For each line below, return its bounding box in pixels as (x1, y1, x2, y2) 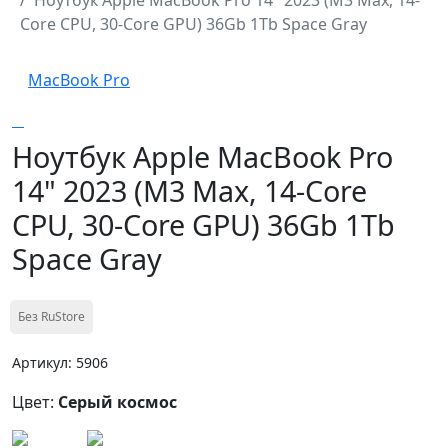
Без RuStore (18, 307, 85, 325)
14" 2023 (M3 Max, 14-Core (12, 170, 367, 210)
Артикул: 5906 (12, 352, 108, 372)
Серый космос (58, 390, 177, 413)
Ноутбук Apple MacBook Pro (12, 136, 393, 176)
